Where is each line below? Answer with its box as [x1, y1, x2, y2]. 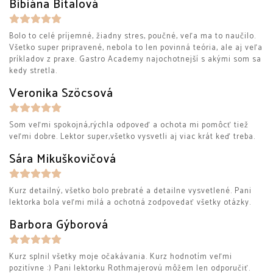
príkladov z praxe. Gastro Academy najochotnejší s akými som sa [9, 53, 261, 66]
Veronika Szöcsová [9, 84, 113, 103]
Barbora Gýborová [9, 216, 108, 235]
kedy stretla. [9, 65, 57, 77]
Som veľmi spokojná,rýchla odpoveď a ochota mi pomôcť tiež [9, 119, 249, 132]
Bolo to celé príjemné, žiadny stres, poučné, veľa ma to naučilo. [9, 30, 256, 43]
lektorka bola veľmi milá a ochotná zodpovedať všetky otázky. [9, 196, 251, 209]
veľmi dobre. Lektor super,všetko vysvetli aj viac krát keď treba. [9, 130, 255, 143]
